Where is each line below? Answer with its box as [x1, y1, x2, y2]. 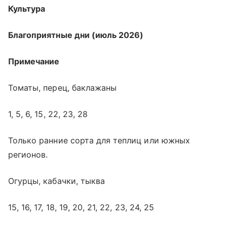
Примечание [8, 56, 60, 66]
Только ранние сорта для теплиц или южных [8, 135, 190, 145]
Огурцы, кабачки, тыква [8, 175, 105, 186]
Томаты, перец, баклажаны [8, 82, 117, 93]
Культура [8, 3, 46, 14]
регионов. [8, 149, 48, 160]
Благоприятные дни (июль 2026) [8, 29, 144, 40]
